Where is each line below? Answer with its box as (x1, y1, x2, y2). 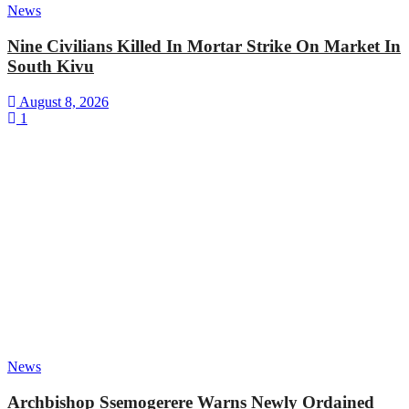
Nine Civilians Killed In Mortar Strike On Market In (7, 37, 401, 57)
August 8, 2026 (16, 93, 109, 110)
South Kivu (7, 57, 94, 77)
